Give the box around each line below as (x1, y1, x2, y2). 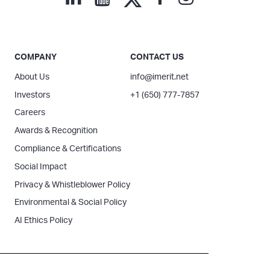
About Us (14, 72, 49, 81)
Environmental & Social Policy (14, 198, 127, 207)
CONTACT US (130, 52, 184, 61)
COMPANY (14, 52, 57, 61)
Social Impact (14, 162, 67, 171)
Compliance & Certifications (14, 145, 121, 154)
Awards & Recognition (14, 127, 98, 136)
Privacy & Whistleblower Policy (14, 180, 130, 189)
